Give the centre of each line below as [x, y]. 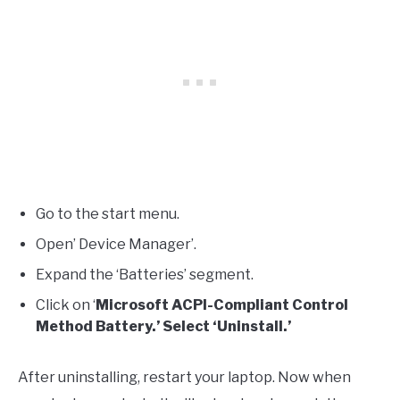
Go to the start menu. [108, 214]
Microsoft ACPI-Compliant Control [222, 305]
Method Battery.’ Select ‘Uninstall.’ [163, 327]
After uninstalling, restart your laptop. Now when [184, 378]
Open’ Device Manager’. [116, 245]
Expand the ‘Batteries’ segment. [145, 275]
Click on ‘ [66, 305]
